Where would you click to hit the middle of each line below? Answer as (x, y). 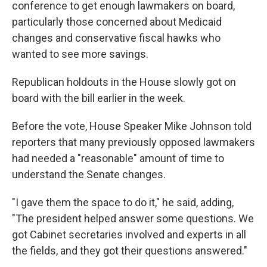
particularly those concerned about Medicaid (117, 22)
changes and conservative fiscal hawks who (116, 38)
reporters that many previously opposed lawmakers (133, 142)
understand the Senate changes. (89, 174)
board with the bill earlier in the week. (99, 98)
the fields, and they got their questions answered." (130, 251)
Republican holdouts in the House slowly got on (124, 82)
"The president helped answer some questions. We (133, 218)
